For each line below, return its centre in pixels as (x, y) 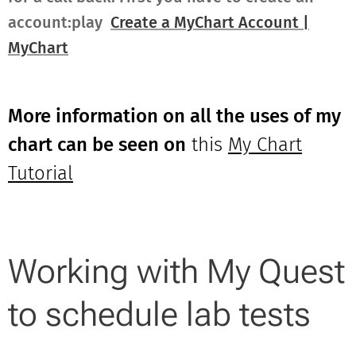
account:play (59, 22)
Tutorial (41, 173)
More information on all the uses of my (174, 116)
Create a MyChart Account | (210, 22)
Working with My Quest (176, 271)
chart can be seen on (97, 144)
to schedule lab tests (159, 314)
